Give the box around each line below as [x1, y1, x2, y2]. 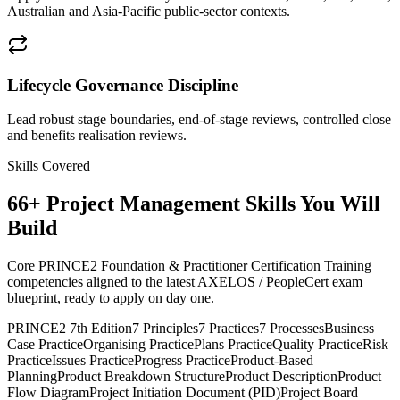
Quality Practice [272, 337, 362, 353]
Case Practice [7, 337, 83, 353]
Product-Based [230, 353, 313, 369]
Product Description [225, 369, 337, 385]
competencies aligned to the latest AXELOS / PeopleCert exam [7, 274, 362, 290]
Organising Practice [83, 337, 194, 353]
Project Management [46, 192, 240, 216]
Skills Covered [7, 158, 90, 174]
